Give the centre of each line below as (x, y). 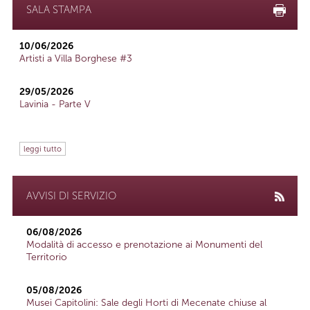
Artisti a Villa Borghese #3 (76, 59)
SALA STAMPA (59, 10)
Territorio (47, 257)
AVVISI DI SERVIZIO (71, 196)
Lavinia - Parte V (55, 104)
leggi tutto (43, 149)
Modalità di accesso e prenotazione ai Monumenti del (144, 245)
